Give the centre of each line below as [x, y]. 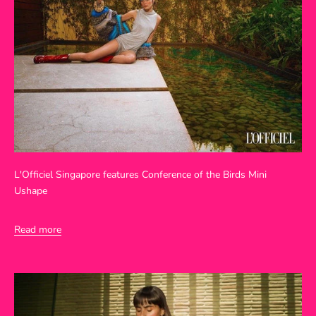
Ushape [31, 191]
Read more [38, 230]
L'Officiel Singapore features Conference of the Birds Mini [140, 175]
